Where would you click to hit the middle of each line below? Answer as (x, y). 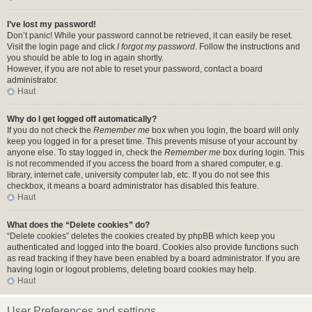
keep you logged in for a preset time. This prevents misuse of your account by (152, 141)
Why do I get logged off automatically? (82, 119)
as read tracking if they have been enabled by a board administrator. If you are (154, 258)
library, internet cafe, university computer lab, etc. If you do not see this (138, 175)
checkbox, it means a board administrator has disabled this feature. (133, 186)
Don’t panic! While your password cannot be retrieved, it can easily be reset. (150, 36)
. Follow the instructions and (248, 47)
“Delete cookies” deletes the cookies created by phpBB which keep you (141, 236)
